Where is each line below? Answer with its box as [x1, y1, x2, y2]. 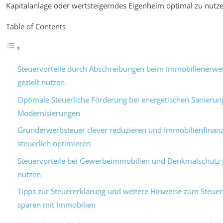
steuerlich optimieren [17, 138, 91, 149]
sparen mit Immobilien [17, 200, 96, 210]
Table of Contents [6, 21, 66, 32]
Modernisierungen [17, 108, 80, 118]
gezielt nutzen [17, 77, 65, 88]
